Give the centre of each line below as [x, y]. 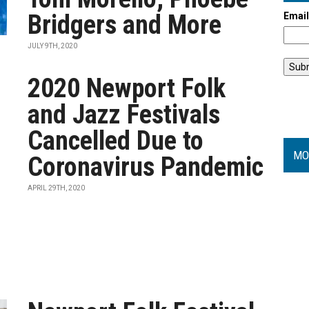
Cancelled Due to [116, 141]
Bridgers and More [125, 25]
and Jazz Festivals [124, 114]
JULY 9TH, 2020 [53, 46]
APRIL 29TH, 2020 [57, 188]
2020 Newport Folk [127, 88]
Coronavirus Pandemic [146, 167]
